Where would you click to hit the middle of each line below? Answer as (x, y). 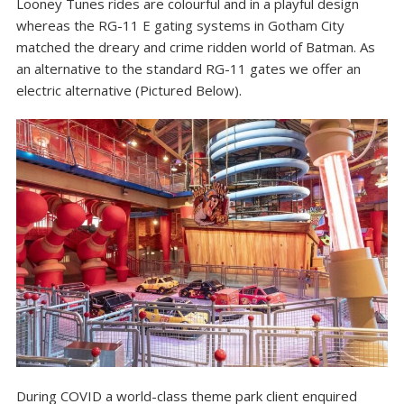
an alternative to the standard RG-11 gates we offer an (188, 69)
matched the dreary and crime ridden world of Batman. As (195, 47)
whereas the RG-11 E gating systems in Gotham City (180, 25)
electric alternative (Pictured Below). (129, 90)
